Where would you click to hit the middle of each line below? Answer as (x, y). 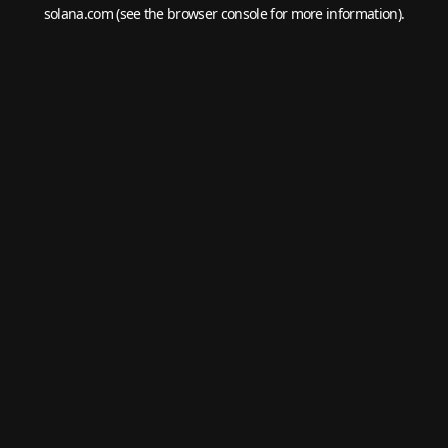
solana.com (78, 13)
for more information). (335, 13)
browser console (217, 13)
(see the (138, 13)
